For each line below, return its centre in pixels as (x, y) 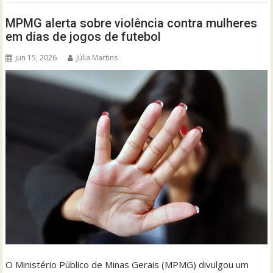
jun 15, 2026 (36, 58)
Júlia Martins (97, 58)
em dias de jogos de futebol (83, 37)
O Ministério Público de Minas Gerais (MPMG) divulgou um (127, 265)
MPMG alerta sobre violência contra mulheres (132, 23)
